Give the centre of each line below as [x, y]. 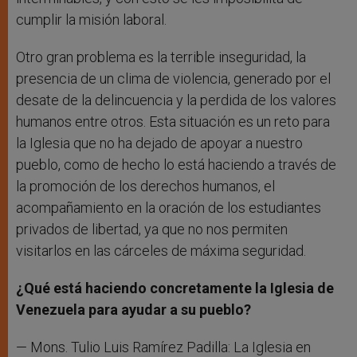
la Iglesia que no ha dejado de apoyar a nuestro [159, 143]
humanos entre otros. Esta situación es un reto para [173, 122]
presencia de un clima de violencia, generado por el [173, 79]
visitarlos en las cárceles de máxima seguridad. [161, 251]
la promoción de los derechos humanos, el [145, 186]
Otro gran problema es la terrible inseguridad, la [161, 57]
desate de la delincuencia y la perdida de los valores [176, 100]
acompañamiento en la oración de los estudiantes [169, 208]
